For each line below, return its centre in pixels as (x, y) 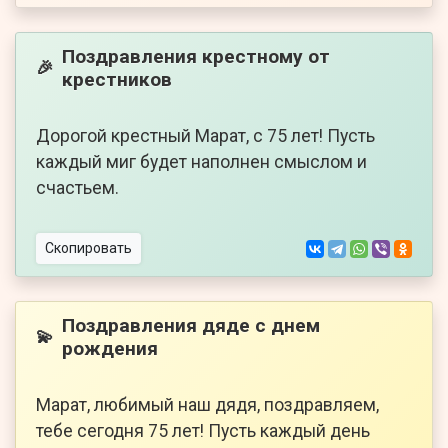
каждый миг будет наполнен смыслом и (201, 162)
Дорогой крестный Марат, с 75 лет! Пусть (205, 136)
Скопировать (88, 248)
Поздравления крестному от (196, 57)
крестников (117, 80)
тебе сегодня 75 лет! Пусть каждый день (203, 431)
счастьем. (77, 188)
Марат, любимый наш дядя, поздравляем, (207, 405)
